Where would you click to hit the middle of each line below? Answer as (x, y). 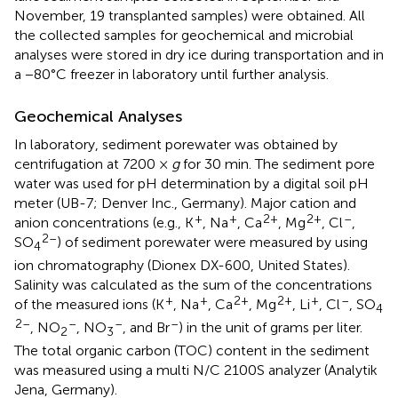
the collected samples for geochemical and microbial (184, 35)
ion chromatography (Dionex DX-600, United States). (182, 266)
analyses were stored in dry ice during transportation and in (199, 54)
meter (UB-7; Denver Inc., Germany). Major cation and (185, 203)
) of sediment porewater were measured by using (212, 242)
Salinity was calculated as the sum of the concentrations (193, 285)
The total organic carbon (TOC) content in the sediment (192, 351)
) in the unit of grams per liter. (271, 328)
